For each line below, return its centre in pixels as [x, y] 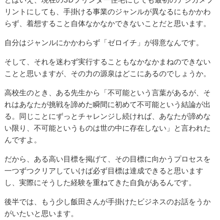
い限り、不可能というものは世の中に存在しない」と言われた [108, 128]
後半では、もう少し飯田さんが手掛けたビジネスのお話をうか [108, 202]
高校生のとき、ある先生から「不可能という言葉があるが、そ [108, 93]
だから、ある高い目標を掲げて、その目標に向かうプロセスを [108, 159]
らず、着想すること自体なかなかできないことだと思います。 [108, 24]
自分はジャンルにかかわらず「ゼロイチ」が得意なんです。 [104, 43]
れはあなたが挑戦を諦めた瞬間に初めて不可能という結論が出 [108, 105]
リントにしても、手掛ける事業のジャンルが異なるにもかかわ [108, 12]
